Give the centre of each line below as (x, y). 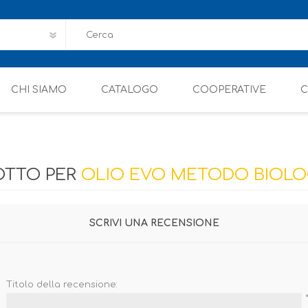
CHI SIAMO (38, 90)
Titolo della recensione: (62, 285)
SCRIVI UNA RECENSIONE (154, 223)
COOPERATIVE (229, 90)
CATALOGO (129, 90)
